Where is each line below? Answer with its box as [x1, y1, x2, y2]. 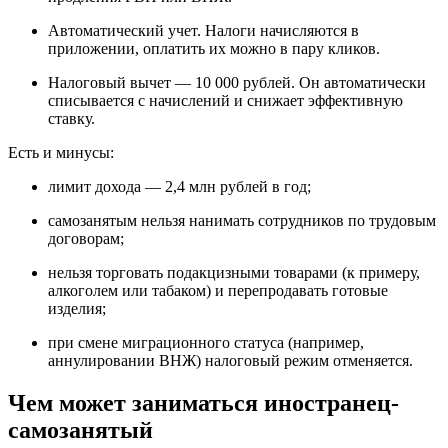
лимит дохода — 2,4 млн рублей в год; [48, 178, 311, 196]
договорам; [48, 230, 124, 248]
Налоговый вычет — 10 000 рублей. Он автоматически [48, 74, 426, 92]
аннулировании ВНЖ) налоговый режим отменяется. [48, 352, 413, 370]
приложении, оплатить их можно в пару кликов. [48, 40, 380, 58]
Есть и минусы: [8, 144, 114, 162]
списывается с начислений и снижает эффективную [48, 92, 403, 110]
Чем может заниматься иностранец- [8, 390, 399, 417]
